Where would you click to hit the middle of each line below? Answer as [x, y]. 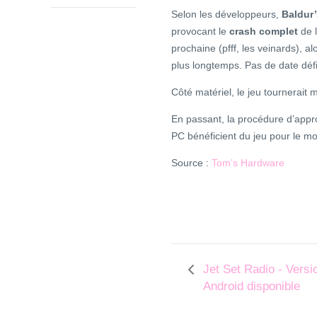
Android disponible [252, 287]
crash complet [264, 31]
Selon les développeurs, [226, 15]
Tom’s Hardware [248, 163]
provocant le [200, 31]
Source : [191, 163]
